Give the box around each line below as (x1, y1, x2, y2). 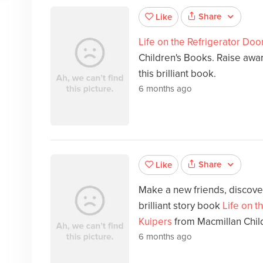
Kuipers (138, 215, 172, 228)
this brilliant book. (138, 68, 216, 80)
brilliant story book (138, 200, 222, 213)
